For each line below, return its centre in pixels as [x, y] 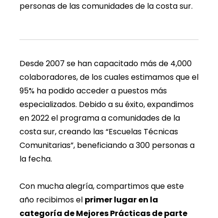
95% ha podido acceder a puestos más [93, 91]
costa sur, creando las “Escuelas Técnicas [99, 132]
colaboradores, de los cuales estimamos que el [109, 77]
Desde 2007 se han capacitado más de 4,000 [106, 64]
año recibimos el [52, 200]
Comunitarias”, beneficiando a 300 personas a [107, 145]
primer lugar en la [121, 200]
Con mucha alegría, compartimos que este [102, 186]
